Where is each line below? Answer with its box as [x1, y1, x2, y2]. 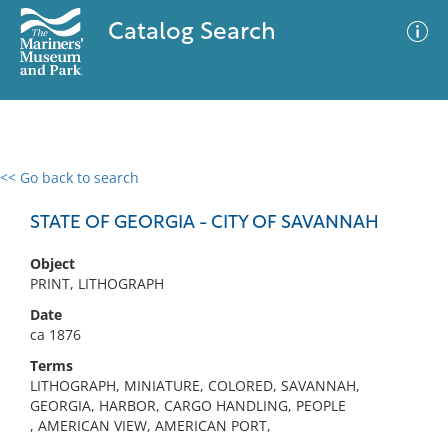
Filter [386, 189, 420, 204]
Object [30, 254, 75, 273]
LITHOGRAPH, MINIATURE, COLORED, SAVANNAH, [30, 376, 360, 395]
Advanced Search [238, 185, 354, 205]
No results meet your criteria [124, 291, 317, 310]
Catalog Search [107, 21, 276, 45]
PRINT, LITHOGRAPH [30, 274, 164, 293]
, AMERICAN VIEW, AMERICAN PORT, [30, 416, 271, 435]
